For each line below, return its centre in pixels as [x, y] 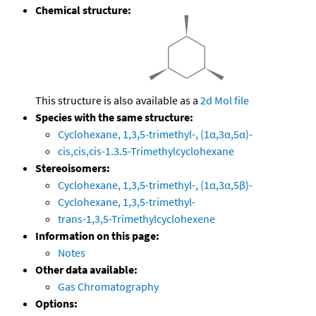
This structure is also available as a [118, 101]
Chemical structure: [83, 10]
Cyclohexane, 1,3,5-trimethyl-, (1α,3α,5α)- [155, 134]
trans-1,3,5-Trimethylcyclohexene [136, 219]
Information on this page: [97, 236]
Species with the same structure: [114, 117]
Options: [56, 304]
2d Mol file [225, 101]
